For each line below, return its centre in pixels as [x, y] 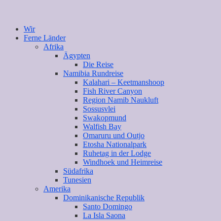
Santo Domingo [108, 206]
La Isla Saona [104, 215]
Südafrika [78, 171]
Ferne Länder [45, 37]
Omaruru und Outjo [114, 135]
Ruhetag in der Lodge [117, 153]
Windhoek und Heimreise [123, 162]
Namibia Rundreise [93, 73]
